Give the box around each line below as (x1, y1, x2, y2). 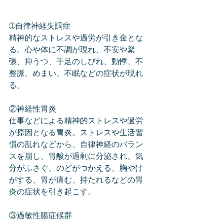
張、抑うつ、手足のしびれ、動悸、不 (9, 57, 143, 68)
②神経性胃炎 (9, 105, 56, 115)
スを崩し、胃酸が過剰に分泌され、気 (9, 152, 143, 162)
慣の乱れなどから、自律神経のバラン (9, 140, 143, 150)
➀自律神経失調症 (9, 22, 71, 32)
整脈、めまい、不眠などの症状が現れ (9, 69, 143, 79)
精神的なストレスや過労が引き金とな (9, 34, 143, 44)
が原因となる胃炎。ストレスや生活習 (9, 128, 143, 139)
